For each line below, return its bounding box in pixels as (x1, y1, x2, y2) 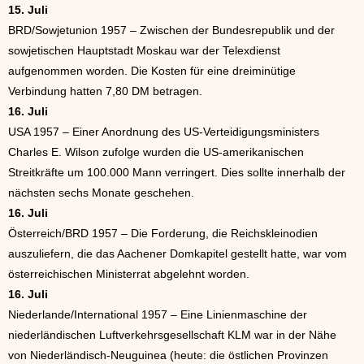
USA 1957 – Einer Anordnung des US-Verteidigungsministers (8, 125, 319, 138)
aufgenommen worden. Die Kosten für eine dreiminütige (8, 64, 296, 77)
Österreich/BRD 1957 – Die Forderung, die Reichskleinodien (8, 227, 318, 240)
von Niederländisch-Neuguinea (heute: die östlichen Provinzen (8, 349, 328, 362)
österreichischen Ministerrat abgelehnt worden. (8, 267, 249, 280)
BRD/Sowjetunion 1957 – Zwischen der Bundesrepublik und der (8, 24, 335, 37)
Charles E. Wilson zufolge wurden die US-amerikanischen (8, 145, 304, 158)
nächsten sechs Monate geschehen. (8, 186, 194, 199)
